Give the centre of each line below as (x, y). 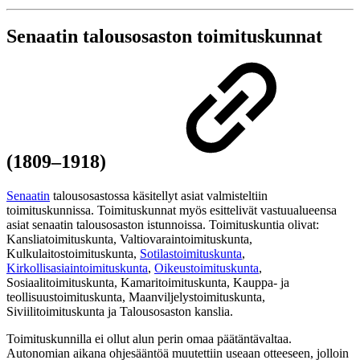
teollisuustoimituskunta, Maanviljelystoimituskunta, (136, 297)
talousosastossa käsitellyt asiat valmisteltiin (159, 196)
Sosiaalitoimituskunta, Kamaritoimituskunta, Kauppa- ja (148, 283)
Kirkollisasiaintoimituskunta (77, 268)
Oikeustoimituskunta (207, 268)
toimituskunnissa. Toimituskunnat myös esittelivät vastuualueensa (172, 211)
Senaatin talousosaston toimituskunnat (164, 37)
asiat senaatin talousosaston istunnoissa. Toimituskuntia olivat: (163, 225)
